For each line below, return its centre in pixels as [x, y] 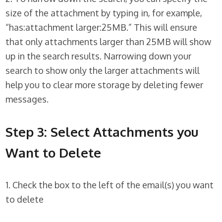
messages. [27, 99]
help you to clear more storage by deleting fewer [105, 85]
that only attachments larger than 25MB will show [109, 42]
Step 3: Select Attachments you [102, 132]
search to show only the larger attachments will [103, 71]
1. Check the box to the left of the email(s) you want [110, 185]
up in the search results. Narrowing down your [99, 56]
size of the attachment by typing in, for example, [104, 13]
